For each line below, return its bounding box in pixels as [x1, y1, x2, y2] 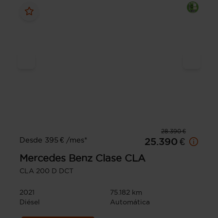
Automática [110, 198, 150, 206]
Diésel [19, 198, 40, 206]
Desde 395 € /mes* [19, 135, 87, 144]
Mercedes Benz [19, 152, 92, 163]
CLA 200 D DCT [19, 166, 73, 175]
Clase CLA [95, 152, 145, 163]
